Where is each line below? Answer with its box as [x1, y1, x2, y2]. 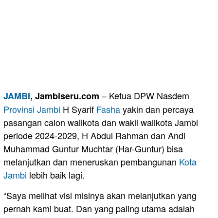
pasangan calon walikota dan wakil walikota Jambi [3, 115, 198, 128]
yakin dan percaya [120, 102, 194, 115]
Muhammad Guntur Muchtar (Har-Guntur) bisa [3, 142, 183, 155]
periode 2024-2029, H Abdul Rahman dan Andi [3, 128, 185, 142]
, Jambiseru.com [30, 89, 99, 102]
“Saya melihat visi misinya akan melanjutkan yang [3, 188, 197, 201]
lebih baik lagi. [27, 168, 85, 181]
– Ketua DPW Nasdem [99, 89, 189, 102]
